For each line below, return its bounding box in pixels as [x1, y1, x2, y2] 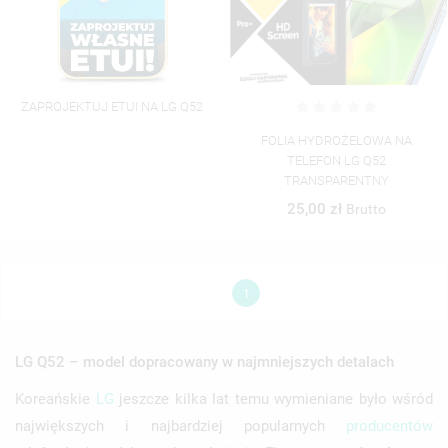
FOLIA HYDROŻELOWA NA [260, 132, 412, 148]
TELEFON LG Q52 [286, 152, 386, 168]
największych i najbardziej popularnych [15, 416, 346, 435]
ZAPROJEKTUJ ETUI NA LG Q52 [21, 98, 203, 114]
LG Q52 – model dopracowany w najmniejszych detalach [15, 352, 394, 371]
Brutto [345, 200, 386, 217]
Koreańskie [15, 389, 96, 408]
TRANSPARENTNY [283, 172, 389, 188]
